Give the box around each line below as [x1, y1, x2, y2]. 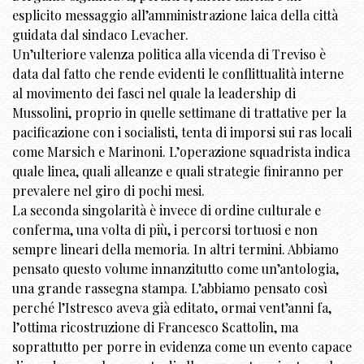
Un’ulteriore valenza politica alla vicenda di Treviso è [12, 45, 326, 63]
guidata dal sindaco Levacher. [12, 26, 188, 44]
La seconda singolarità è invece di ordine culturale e [12, 201, 321, 219]
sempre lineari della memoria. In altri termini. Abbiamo [12, 240, 339, 258]
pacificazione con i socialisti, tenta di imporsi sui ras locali [12, 123, 352, 141]
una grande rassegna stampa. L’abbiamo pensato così [12, 279, 327, 297]
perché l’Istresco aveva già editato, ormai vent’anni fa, [12, 299, 331, 317]
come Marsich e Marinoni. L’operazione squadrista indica [12, 143, 350, 161]
